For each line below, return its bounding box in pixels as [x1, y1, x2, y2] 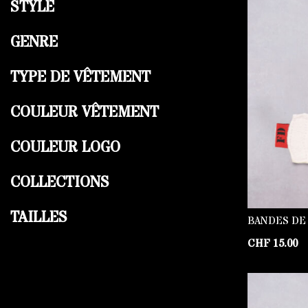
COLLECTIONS [10, 173, 109, 193]
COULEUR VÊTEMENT [10, 102, 159, 123]
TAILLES [10, 208, 67, 228]
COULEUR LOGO [10, 137, 120, 158]
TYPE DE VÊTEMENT [10, 67, 151, 88]
